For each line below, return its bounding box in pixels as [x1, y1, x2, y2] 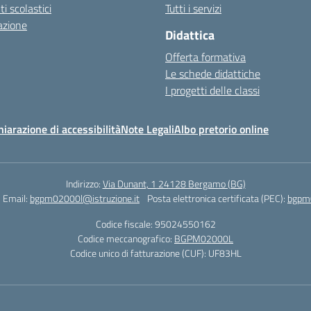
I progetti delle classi [165, 82, 260, 99]
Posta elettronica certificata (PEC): [147, 191, 287, 205]
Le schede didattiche [165, 65, 260, 82]
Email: [3, 191, 30, 205]
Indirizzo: [65, 176, 103, 191]
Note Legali [121, 121, 174, 137]
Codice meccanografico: [78, 231, 174, 246]
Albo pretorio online [174, 121, 269, 137]
